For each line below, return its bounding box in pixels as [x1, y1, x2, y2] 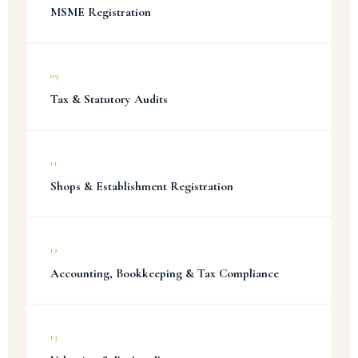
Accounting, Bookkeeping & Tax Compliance [50, 266, 279, 280]
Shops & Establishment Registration [50, 179, 233, 193]
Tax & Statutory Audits [50, 92, 168, 106]
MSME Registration [50, 5, 151, 19]
